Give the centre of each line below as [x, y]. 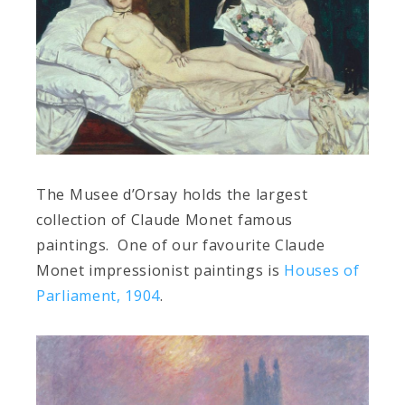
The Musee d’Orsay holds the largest [172, 194]
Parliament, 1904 [99, 295]
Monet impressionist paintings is [160, 270]
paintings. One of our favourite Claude [181, 245]
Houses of [322, 270]
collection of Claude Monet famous [165, 219]
